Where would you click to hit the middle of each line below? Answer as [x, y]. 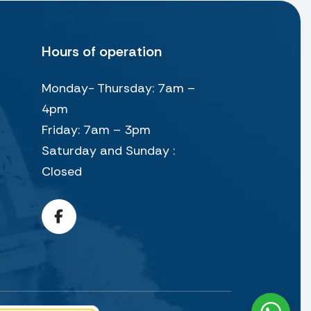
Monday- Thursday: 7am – [118, 88]
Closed [61, 171]
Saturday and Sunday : [108, 150]
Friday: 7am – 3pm [96, 129]
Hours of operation [101, 51]
